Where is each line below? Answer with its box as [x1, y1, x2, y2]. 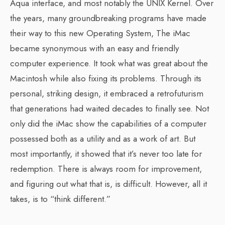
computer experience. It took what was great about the [10, 57, 208, 69]
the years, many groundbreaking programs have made [10, 12, 206, 24]
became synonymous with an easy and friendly [10, 42, 179, 54]
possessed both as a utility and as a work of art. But [10, 133, 195, 145]
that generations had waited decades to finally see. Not [10, 102, 209, 115]
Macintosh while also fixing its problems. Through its [10, 72, 201, 84]
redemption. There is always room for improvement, [10, 163, 202, 175]
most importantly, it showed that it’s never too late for [10, 148, 202, 160]
